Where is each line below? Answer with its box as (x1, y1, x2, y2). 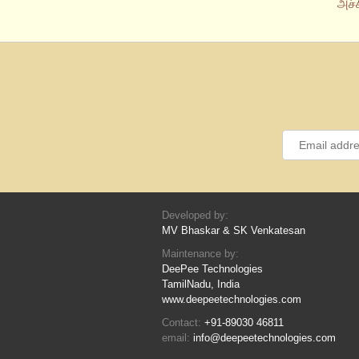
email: (162, 332, 193, 345)
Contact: (162, 317, 204, 329)
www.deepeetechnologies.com (162, 293, 301, 306)
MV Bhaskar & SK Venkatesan (162, 224, 305, 237)
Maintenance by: (162, 248, 239, 260)
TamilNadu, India (162, 278, 240, 291)
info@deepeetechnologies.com (193, 332, 336, 345)
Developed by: (162, 209, 228, 222)
